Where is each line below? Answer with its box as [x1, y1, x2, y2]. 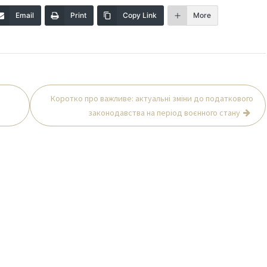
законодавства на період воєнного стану [88, 107, 241, 118]
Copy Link [123, 10, 157, 20]
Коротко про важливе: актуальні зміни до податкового [51, 92, 254, 104]
